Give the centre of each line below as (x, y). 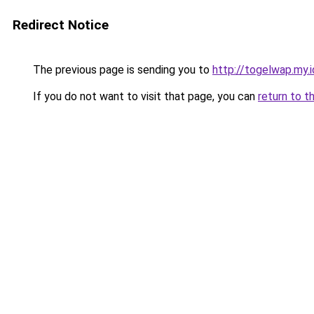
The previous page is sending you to (121, 70)
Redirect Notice (61, 25)
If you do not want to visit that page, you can (144, 96)
